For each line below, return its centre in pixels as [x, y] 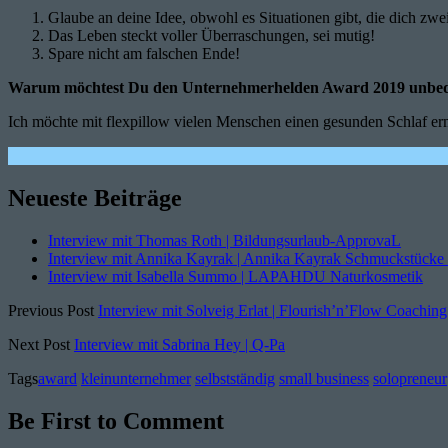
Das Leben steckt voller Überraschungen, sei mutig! [211, 35]
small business [324, 378]
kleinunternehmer [136, 378]
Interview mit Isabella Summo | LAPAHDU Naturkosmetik [235, 276]
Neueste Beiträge [95, 197]
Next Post [39, 344]
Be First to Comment [116, 420]
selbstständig [235, 378]
